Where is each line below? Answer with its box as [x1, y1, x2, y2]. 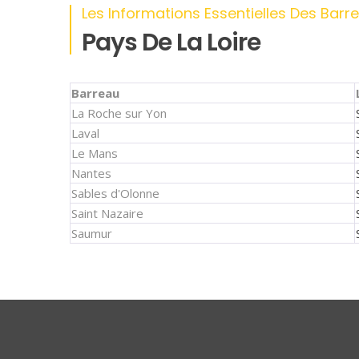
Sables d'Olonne [71, 185, 159, 201]
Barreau [71, 85, 119, 101]
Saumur [71, 225, 112, 241]
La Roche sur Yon [71, 105, 167, 121]
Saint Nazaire [71, 205, 143, 221]
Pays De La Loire [82, 26, 260, 59]
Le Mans [71, 145, 118, 161]
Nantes [71, 165, 111, 181]
